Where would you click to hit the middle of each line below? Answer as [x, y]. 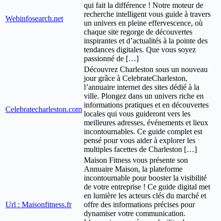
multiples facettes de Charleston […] [140, 149]
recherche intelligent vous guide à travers [147, 14]
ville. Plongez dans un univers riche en [144, 96]
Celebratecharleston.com [44, 109]
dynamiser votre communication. [135, 213]
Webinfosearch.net [34, 18]
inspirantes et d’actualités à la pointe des [146, 40]
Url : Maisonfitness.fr [38, 204]
